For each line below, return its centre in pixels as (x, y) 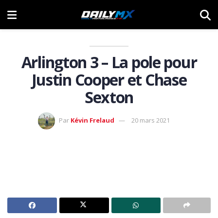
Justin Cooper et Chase (109, 80)
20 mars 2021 (150, 120)
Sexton (109, 97)
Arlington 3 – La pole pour (109, 62)
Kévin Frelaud (92, 120)
